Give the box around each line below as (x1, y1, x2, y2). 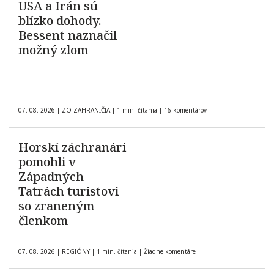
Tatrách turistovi (18, 183, 119, 200)
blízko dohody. (18, 12, 102, 29)
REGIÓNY (62, 247, 90, 256)
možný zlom (18, 42, 88, 59)
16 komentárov (164, 106, 207, 115)
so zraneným (18, 198, 94, 215)
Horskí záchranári (18, 139, 126, 156)
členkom (18, 212, 68, 229)
